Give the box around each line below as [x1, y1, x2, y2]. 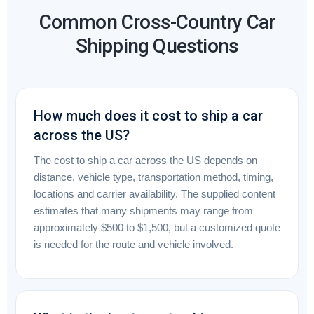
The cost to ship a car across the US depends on [34, 154, 257, 166]
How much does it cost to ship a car [34, 107, 263, 124]
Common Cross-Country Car [39, 10, 275, 34]
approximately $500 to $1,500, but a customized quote [34, 221, 280, 233]
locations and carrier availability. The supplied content [34, 188, 275, 200]
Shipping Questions [75, 34, 239, 57]
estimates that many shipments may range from [34, 205, 253, 217]
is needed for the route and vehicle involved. [34, 238, 233, 250]
